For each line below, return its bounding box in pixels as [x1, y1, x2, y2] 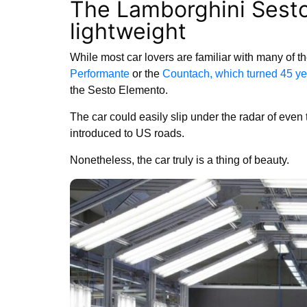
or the [130, 68, 162, 79]
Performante [70, 68, 130, 79]
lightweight [70, 18, 186, 45]
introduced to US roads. [70, 127, 187, 139]
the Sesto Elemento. [70, 84, 168, 96]
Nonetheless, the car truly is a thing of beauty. [70, 154, 292, 166]
